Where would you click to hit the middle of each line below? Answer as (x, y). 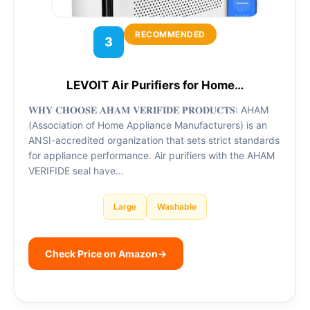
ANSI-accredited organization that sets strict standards (154, 140)
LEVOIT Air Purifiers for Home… (155, 85)
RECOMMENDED (170, 34)
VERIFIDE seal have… (76, 171)
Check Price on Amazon (101, 253)
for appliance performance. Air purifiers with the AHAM (152, 156)
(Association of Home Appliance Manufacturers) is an (148, 125)
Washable (177, 206)
